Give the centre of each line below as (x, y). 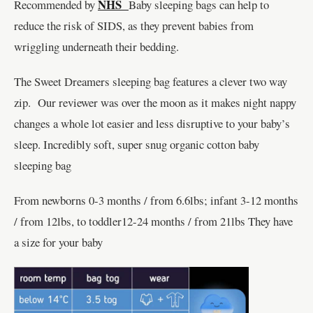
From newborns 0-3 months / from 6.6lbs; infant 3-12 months (156, 201)
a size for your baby (58, 242)
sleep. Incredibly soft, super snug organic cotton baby (137, 145)
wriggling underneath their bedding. (96, 47)
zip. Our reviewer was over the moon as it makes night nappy (155, 103)
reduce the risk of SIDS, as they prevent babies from (134, 26)
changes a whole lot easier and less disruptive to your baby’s (152, 124)
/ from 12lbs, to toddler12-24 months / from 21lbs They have (153, 221)
